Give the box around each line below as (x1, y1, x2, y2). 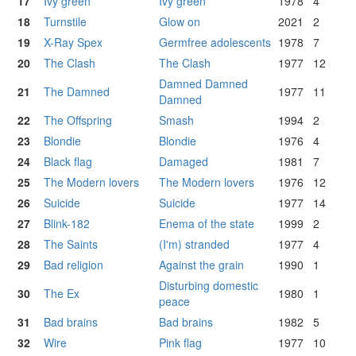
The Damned (44, 83, 110, 100)
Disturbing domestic (159, 277, 258, 294)
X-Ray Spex (44, 34, 103, 51)
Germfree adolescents (159, 34, 271, 51)
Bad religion (44, 257, 103, 273)
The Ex (44, 285, 79, 302)
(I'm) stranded (159, 236, 230, 253)
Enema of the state (159, 215, 254, 232)
